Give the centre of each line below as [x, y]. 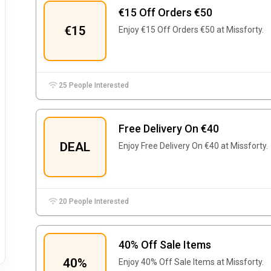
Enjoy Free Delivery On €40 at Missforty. [193, 146]
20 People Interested [93, 201]
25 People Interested [93, 85]
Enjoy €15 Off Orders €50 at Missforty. [191, 30]
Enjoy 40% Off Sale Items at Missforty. [191, 262]
